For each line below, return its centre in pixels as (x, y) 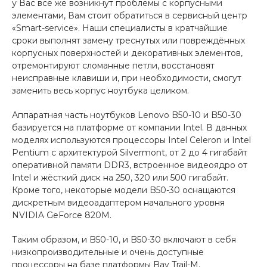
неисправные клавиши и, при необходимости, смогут (127, 78)
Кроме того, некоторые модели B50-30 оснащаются (124, 190)
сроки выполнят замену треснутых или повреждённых (128, 40)
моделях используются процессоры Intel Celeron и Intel (131, 140)
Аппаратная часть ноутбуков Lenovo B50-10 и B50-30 (127, 115)
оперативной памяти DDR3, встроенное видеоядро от (130, 165)
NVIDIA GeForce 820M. (62, 215)
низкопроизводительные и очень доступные (108, 252)
